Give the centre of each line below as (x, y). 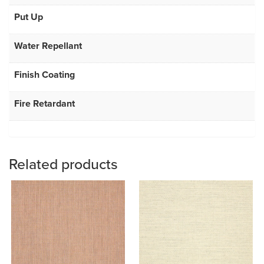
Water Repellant (48, 46)
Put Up (29, 17)
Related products (63, 164)
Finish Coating (44, 75)
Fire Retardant (44, 104)
